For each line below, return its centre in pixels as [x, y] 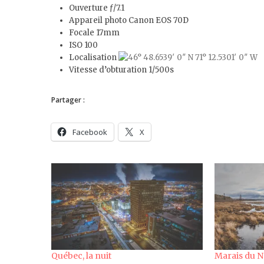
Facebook [90, 132]
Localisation [94, 57]
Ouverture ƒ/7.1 [97, 8]
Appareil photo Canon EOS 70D [129, 20]
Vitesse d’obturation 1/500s [121, 70]
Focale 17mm [94, 33]
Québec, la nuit [81, 255]
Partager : [68, 100]
